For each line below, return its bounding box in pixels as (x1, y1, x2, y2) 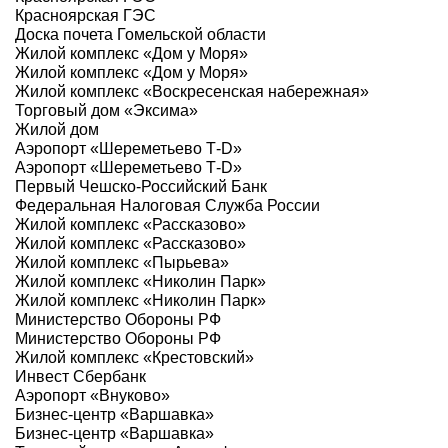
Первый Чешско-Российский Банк (15, 178, 267, 196)
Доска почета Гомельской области (15, 26, 266, 44)
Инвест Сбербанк (15, 368, 146, 386)
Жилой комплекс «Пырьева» (15, 254, 229, 272)
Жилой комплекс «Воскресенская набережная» (15, 83, 369, 101)
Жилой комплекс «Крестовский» (15, 349, 254, 367)
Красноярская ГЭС (15, 7, 156, 25)
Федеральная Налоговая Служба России (15, 197, 320, 215)
